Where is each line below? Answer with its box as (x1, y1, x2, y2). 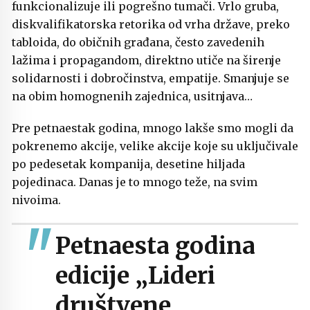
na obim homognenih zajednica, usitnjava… (12, 89, 253, 104)
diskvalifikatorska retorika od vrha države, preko (12, 17, 290, 32)
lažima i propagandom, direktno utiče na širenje (12, 53, 281, 68)
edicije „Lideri (55, 260, 215, 290)
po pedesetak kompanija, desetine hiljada (12, 157, 245, 172)
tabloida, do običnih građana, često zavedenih (12, 35, 264, 50)
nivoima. (12, 193, 64, 208)
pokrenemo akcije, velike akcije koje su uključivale (12, 139, 298, 154)
